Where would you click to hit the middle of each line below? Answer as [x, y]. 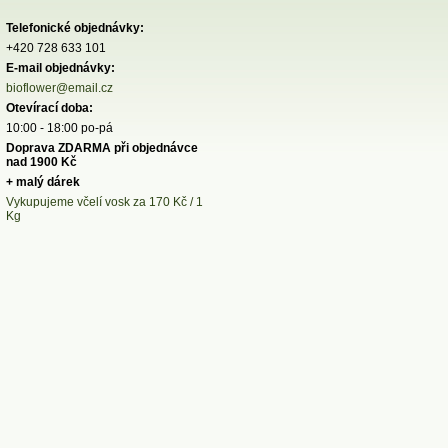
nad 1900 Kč [41, 162]
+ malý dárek [46, 182]
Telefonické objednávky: [75, 28]
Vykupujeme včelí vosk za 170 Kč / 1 [104, 202]
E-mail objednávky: [60, 68]
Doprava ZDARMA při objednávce [102, 148]
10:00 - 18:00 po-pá [59, 128]
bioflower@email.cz [59, 88]
